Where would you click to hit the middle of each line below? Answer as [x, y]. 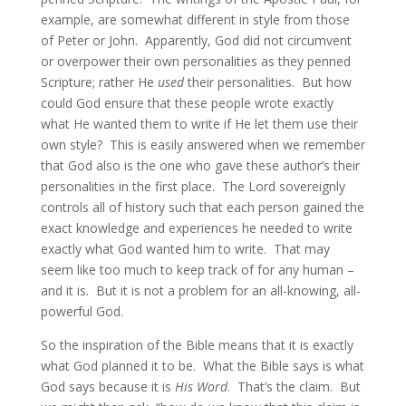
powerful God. [82, 311]
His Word [201, 387]
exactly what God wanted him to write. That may [185, 249]
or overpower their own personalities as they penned [195, 61]
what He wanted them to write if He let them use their [199, 124]
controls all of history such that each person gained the [202, 207]
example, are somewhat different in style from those [195, 19]
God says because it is [107, 387]
